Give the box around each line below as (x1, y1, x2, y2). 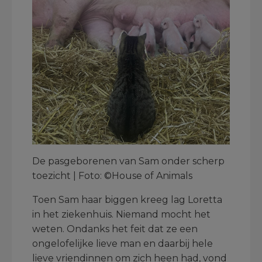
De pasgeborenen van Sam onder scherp (32, 156, 225, 167)
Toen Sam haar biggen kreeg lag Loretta (32, 194, 222, 206)
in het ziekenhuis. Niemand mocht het (32, 209, 211, 220)
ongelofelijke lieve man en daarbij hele (32, 238, 213, 250)
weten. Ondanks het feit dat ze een (32, 223, 198, 235)
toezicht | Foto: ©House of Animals (32, 170, 192, 182)
